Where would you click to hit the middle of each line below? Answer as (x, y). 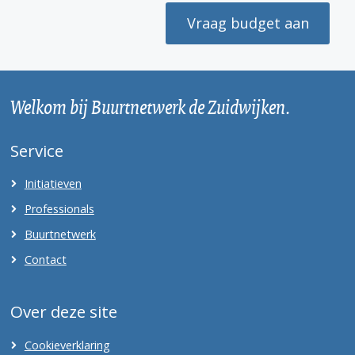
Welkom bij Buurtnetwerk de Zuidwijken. (150, 106)
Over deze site (63, 312)
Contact (45, 259)
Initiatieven (53, 184)
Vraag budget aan (248, 23)
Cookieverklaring (67, 345)
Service (36, 151)
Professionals (59, 209)
